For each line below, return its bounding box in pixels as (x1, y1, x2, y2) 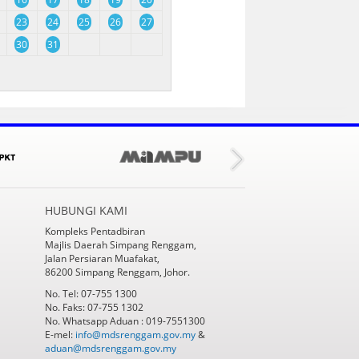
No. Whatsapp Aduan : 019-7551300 (44, 313, 205, 328)
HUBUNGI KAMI (44, 202, 127, 218)
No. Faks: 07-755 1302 (44, 300, 143, 314)
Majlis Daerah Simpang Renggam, (44, 237, 196, 252)
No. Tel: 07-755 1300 (44, 286, 137, 301)
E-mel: (44, 327, 75, 341)
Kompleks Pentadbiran (44, 224, 145, 238)
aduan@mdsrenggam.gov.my (44, 341, 176, 355)
